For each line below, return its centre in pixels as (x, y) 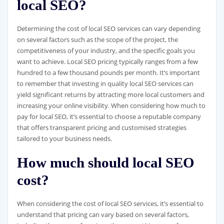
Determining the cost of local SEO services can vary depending (108, 28)
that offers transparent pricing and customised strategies (101, 127)
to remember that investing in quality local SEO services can (105, 83)
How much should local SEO (105, 163)
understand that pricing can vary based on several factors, (103, 215)
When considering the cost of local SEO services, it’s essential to (110, 204)
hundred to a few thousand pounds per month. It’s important (108, 72)
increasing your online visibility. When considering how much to (111, 105)
